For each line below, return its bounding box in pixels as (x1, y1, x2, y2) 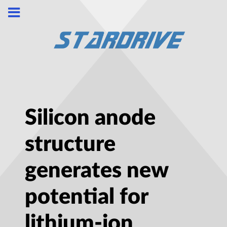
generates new (25, 160, 168, 182)
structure (25, 133, 116, 156)
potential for (25, 186, 148, 208)
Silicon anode (25, 107, 156, 129)
